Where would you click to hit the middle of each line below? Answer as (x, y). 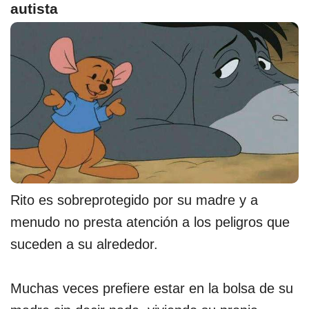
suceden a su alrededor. (84, 245)
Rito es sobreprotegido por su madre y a (134, 200)
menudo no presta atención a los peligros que (150, 222)
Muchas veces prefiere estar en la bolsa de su (152, 289)
